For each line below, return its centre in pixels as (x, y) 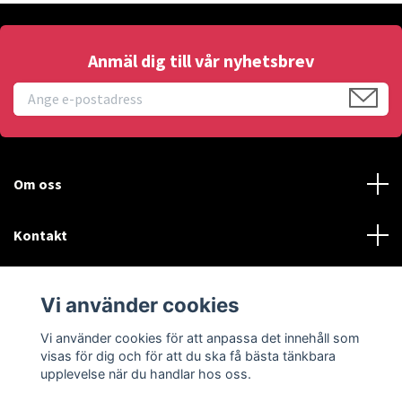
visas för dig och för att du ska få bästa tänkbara (188, 355)
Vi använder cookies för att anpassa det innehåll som (200, 337)
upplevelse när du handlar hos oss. (145, 373)
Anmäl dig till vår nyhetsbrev (201, 60)
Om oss (38, 184)
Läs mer (39, 286)
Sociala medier (62, 337)
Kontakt (40, 235)
